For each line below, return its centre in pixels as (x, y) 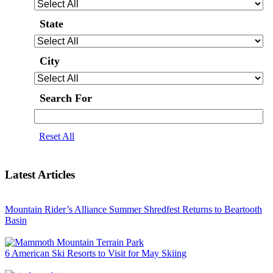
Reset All (57, 136)
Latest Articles (40, 175)
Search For (66, 98)
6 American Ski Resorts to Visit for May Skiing (96, 253)
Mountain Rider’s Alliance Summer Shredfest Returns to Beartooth (133, 209)
